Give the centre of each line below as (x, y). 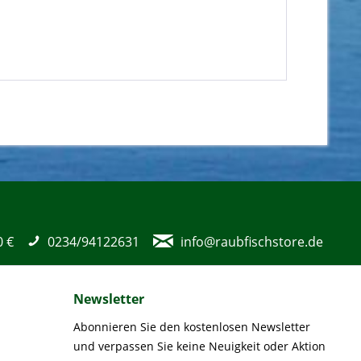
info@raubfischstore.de (252, 242)
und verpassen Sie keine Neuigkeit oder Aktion (199, 346)
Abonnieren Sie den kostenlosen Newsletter (192, 327)
